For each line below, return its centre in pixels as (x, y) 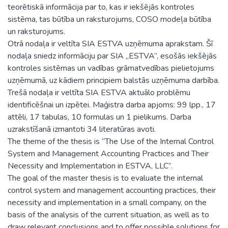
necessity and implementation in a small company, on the (107, 202)
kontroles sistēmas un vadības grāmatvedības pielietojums (111, 68)
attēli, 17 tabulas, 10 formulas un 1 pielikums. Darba (99, 117)
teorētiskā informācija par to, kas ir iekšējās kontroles (101, 7)
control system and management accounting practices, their (112, 190)
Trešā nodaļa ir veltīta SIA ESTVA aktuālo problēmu (99, 92)
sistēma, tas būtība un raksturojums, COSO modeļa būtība (109, 19)
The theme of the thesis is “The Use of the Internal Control (111, 141)
